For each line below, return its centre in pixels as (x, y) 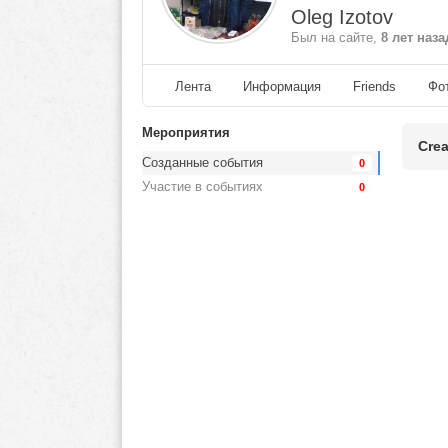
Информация (282, 86)
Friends (374, 86)
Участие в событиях (202, 186)
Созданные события (202, 162)
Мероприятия (186, 132)
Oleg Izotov (342, 16)
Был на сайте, (336, 37)
